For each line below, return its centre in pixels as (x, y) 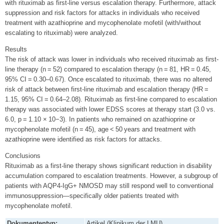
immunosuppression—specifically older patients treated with (92, 195)
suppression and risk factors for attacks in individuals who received (102, 13)
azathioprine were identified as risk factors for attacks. (83, 139)
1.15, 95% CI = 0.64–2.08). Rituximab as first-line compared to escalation (111, 99)
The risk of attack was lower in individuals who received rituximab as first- (112, 59)
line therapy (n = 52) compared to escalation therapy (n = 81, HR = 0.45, (108, 69)
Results (16, 49)
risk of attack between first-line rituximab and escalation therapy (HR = (107, 89)
